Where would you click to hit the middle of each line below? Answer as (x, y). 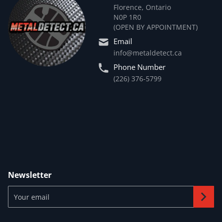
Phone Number (139, 67)
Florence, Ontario (142, 7)
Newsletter (30, 175)
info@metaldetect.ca (147, 53)
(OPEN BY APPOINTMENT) (155, 27)
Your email (25, 190)
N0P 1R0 (127, 17)
